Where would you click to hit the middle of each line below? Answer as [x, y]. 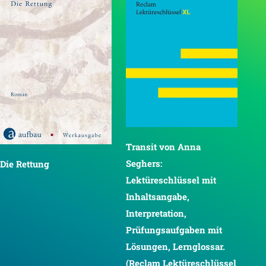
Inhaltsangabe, [158, 196]
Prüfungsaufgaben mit [174, 229]
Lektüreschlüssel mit [171, 180]
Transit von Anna [163, 146]
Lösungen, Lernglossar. [175, 246]
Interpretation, [156, 213]
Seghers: [144, 163]
